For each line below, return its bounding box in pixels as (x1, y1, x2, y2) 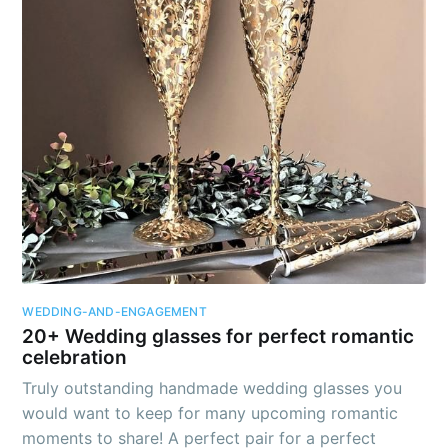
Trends (193, 277, 255, 302)
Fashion (188, 141, 260, 166)
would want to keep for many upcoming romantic (22, 402, 399, 423)
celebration (22, 345, 128, 369)
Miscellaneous (159, 322, 289, 347)
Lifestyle (185, 6, 263, 31)
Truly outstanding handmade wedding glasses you (22, 377, 403, 398)
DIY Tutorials (166, 51, 282, 76)
